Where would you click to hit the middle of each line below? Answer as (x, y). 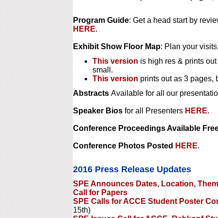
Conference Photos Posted (124, 146)
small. (102, 70)
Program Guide (101, 20)
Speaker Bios (99, 111)
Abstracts (92, 93)
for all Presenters (154, 111)
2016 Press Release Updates (132, 169)
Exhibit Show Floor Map (117, 46)
